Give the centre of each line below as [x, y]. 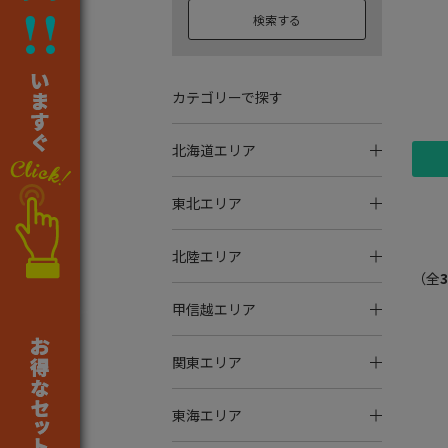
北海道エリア [214, 150]
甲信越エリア [214, 309]
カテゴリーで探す [227, 97]
